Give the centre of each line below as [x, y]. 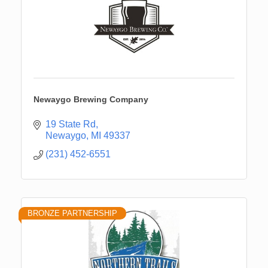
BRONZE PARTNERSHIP [72, 214]
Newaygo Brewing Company [91, 100]
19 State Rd [71, 124]
